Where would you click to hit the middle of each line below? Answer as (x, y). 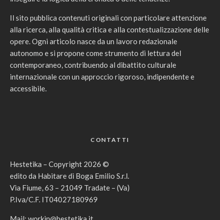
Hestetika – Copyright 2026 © (59, 164)
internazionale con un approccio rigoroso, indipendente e (102, 76)
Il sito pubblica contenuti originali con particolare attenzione (108, 17)
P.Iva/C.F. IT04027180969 (54, 199)
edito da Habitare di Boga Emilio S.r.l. (69, 176)
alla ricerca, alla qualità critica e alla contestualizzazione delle (110, 29)
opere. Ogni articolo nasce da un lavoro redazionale (94, 41)
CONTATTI (110, 139)
